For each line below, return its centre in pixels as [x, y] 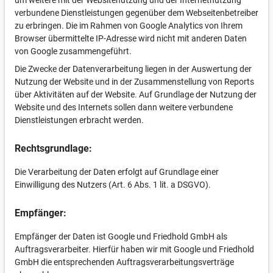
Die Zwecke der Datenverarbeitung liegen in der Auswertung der [133, 69]
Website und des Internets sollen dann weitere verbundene [124, 107]
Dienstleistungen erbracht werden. [79, 120]
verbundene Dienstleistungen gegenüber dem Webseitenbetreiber [136, 13]
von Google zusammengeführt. [73, 51]
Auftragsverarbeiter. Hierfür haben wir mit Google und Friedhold [134, 249]
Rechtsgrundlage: [53, 148]
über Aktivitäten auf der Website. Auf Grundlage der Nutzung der [136, 94]
